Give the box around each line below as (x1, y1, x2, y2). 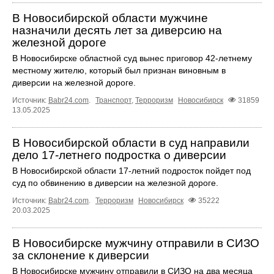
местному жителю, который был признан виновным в (12, 65, 226, 75)
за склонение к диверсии (12, 248, 149, 262)
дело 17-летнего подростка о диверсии (12, 148, 226, 161)
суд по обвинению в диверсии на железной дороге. (12, 177, 218, 188)
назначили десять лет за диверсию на (12, 23, 222, 37)
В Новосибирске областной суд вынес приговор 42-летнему (12, 53, 252, 63)
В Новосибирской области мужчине (12, 11, 208, 24)
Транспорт (95, 95, 131, 105)
